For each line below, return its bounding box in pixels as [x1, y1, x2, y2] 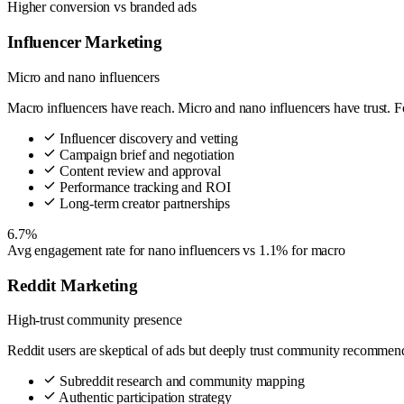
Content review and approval [56, 162, 221, 179]
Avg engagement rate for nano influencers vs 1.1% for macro [7, 242, 345, 258]
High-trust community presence [7, 312, 182, 328]
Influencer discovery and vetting [56, 130, 238, 146]
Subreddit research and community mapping [56, 373, 305, 390]
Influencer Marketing [7, 32, 162, 52]
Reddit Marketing [7, 275, 138, 295]
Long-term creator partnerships [56, 195, 231, 211]
